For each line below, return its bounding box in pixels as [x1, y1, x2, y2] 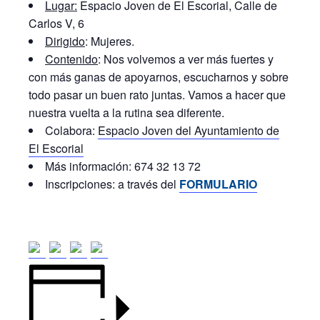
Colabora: [45, 122, 98, 139]
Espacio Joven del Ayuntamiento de [98, 122, 279, 139]
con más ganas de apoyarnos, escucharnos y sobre [29, 69, 289, 85]
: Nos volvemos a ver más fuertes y [98, 51, 274, 67]
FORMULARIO [179, 176, 257, 192]
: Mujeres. [85, 33, 134, 49]
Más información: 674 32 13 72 [45, 158, 201, 174]
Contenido [45, 51, 98, 67]
